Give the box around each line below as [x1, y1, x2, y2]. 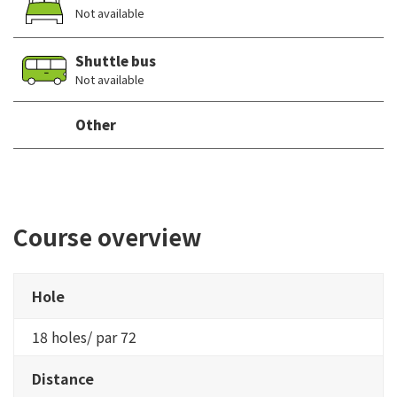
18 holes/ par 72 [32, 325, 136, 347]
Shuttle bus [75, 51, 156, 70]
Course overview [13, 219, 201, 253]
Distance [32, 367, 94, 389]
